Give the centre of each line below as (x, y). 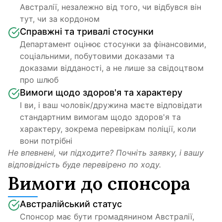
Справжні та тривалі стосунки (87, 31)
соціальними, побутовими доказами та (97, 56)
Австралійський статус (71, 204)
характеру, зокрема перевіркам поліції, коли (108, 129)
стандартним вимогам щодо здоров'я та (100, 117)
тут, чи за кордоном (60, 19)
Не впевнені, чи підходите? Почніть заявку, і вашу (106, 153)
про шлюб (39, 80)
